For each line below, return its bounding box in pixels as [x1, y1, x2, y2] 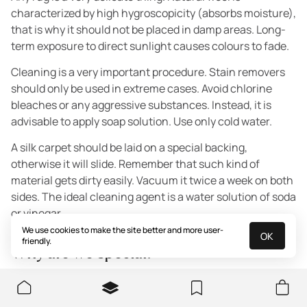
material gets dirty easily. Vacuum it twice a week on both [11, 172, 293, 188]
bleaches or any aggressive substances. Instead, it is [11, 97, 271, 112]
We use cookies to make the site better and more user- [22, 224, 223, 236]
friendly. [22, 235, 51, 247]
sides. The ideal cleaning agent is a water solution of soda [11, 188, 296, 204]
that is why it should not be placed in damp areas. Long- [11, 21, 286, 37]
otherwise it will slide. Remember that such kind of [11, 156, 260, 171]
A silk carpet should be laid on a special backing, [11, 139, 247, 155]
